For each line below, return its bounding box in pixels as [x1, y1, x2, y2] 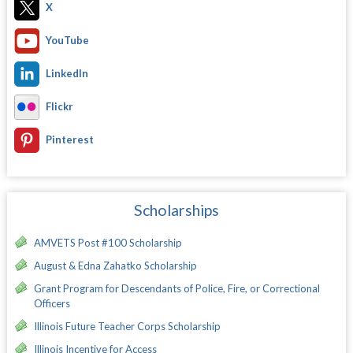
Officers [33, 296, 70, 310]
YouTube [45, 33, 89, 46]
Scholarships [133, 200, 219, 219]
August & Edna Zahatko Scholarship [33, 258, 197, 272]
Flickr [45, 99, 73, 113]
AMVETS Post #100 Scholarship [33, 236, 182, 249]
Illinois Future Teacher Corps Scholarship [33, 319, 221, 333]
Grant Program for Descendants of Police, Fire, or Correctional [33, 281, 320, 295]
